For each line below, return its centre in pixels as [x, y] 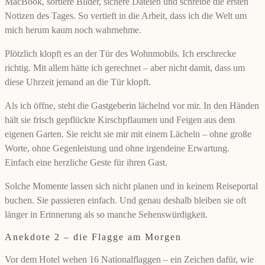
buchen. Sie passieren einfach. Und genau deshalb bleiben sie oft [125, 201]
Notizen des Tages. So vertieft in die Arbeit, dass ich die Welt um [126, 16]
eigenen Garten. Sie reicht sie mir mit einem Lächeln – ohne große [128, 134]
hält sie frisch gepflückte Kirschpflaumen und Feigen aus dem [120, 120]
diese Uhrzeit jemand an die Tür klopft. [78, 82]
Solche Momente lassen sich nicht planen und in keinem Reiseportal [131, 186]
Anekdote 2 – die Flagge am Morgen [93, 237]
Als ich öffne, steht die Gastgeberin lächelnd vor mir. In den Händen [132, 106]
